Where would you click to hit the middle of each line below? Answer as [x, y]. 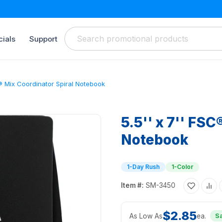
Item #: [132, 186]
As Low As [146, 216]
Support [43, 39]
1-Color [182, 167]
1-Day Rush [143, 167]
